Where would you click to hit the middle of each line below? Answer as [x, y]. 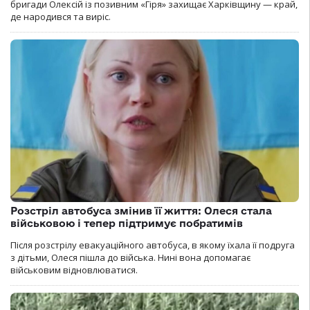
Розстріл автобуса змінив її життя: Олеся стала [141, 211]
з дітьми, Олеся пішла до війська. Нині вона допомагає [130, 257]
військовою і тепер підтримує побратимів [127, 223]
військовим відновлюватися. [74, 270]
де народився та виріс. [61, 17]
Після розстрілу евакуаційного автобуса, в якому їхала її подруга [153, 245]
